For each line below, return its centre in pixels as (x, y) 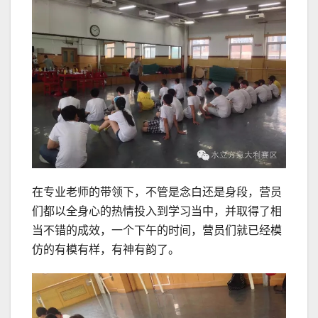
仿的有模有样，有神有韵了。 (106, 250)
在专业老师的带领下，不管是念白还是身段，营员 (157, 192)
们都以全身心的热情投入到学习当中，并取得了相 (157, 212)
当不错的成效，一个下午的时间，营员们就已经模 (157, 231)
